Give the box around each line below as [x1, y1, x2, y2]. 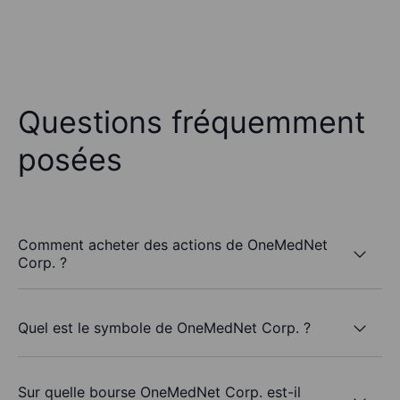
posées [18, 141, 122, 179]
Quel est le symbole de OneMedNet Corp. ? [18, 318, 311, 337]
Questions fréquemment [18, 104, 365, 141]
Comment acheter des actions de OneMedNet [18, 236, 328, 254]
